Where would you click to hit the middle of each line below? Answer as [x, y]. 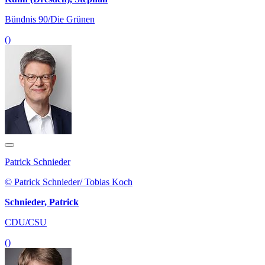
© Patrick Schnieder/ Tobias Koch [69, 182]
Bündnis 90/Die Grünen [50, 19]
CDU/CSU [26, 222]
